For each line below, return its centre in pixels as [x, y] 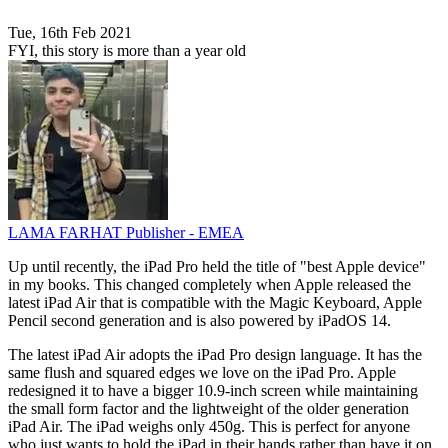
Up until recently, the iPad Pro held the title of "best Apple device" [217, 267]
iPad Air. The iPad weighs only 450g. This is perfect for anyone [209, 427]
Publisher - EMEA [185, 233]
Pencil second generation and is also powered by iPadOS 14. [199, 321]
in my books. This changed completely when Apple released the [209, 285]
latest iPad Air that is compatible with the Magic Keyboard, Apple [215, 303]
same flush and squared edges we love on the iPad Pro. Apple [202, 373]
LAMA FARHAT [67, 233]
